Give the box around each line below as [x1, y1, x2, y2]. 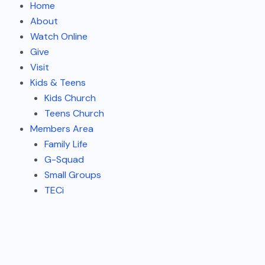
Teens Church [44, 106, 105, 119]
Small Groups [44, 168, 102, 181]
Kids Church [44, 91, 96, 104]
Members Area [30, 122, 94, 135]
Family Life [44, 137, 88, 150]
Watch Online [30, 30, 88, 43]
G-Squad [44, 153, 85, 166]
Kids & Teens [30, 76, 86, 89]
